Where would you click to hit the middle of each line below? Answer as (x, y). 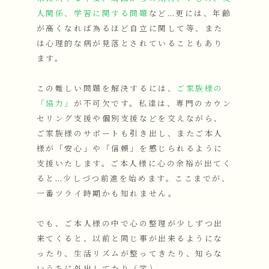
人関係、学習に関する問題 (92, 14)
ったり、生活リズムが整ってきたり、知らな (130, 254)
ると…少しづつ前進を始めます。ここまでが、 (134, 179)
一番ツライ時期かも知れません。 (107, 194)
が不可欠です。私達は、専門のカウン (153, 104)
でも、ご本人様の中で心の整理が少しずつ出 (130, 224)
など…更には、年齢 (190, 14)
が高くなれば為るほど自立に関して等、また (130, 29)
